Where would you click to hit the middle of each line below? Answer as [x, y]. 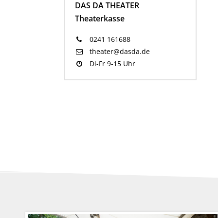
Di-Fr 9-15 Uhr [111, 64]
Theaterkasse [100, 18]
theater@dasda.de [118, 51]
